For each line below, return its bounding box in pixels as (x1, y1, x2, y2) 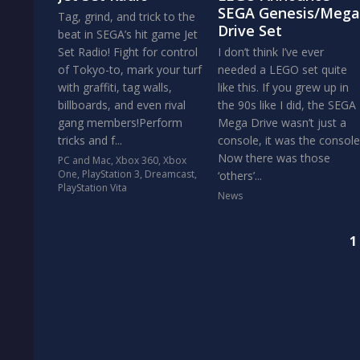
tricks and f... (58, 133, 122, 148)
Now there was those (217, 150, 330, 166)
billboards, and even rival (58, 97, 186, 112)
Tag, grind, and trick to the (58, 9, 195, 24)
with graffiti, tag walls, (58, 80, 172, 95)
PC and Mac (58, 153, 111, 167)
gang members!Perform (58, 115, 182, 130)
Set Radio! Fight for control (58, 44, 198, 59)
